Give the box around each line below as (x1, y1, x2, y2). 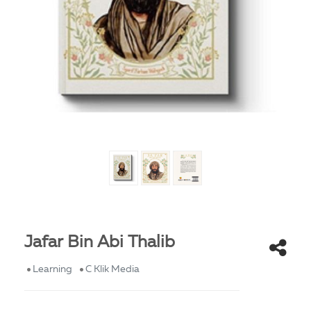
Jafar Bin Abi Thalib (24, 234, 175, 251)
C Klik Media (85, 264, 140, 274)
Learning (33, 264, 72, 274)
